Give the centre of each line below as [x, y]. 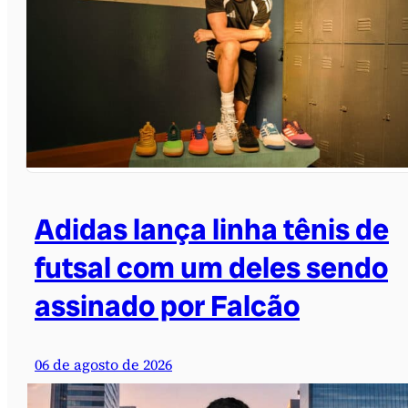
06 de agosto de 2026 [103, 364]
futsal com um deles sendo [211, 267]
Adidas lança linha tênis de [212, 229]
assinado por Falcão [167, 306]
